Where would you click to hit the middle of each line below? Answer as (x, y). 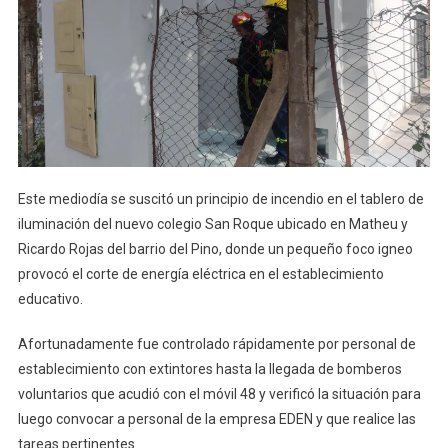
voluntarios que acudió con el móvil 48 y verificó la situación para (219, 393)
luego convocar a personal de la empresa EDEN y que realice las (216, 418)
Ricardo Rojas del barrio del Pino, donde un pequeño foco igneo (215, 248)
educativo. (50, 298)
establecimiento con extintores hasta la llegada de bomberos (209, 368)
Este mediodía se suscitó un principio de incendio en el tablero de (220, 198)
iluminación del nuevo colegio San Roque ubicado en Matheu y (212, 223)
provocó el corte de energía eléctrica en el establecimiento (200, 273)
